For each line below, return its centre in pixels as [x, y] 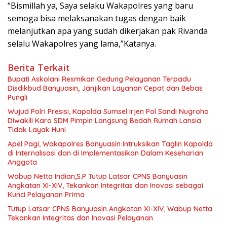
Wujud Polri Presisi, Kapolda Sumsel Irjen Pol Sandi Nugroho [108, 112]
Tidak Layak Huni [37, 130]
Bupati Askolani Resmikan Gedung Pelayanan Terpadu [99, 79]
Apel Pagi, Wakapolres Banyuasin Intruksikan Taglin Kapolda [110, 144]
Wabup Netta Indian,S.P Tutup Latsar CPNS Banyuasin [98, 177]
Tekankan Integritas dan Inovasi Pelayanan [80, 218]
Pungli [17, 98]
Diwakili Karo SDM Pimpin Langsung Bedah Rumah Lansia [104, 121]
